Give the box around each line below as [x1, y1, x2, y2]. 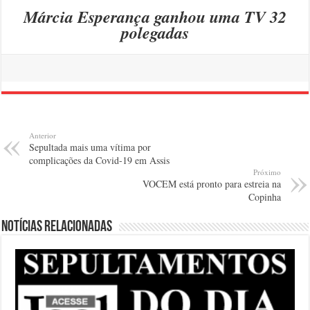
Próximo [253, 167, 281, 178]
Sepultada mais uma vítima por [29, 140, 152, 154]
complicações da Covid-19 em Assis [29, 154, 170, 167]
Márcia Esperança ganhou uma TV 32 [23, 5, 286, 29]
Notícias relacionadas [1, 219, 113, 236]
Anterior [29, 130, 57, 141]
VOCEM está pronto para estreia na [142, 177, 281, 191]
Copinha [248, 190, 281, 204]
